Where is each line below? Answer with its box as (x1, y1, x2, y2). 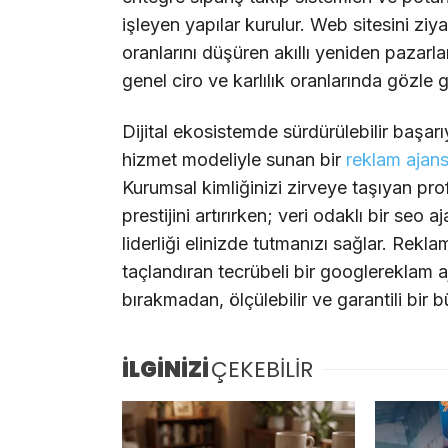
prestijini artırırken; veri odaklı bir (122, 205, 394, 227)
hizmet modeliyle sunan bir (122, 149, 346, 171)
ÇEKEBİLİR (211, 353, 313, 385)
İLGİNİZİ (122, 353, 209, 385)
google (320, 261, 378, 283)
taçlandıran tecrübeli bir (122, 261, 320, 283)
